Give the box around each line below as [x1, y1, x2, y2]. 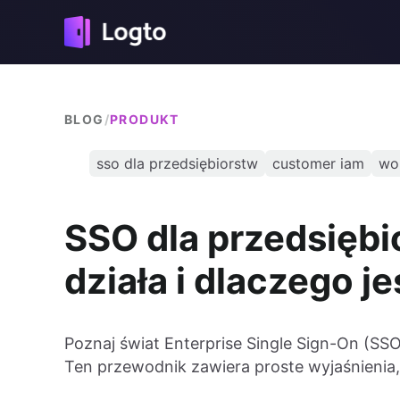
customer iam [272, 154, 364, 172]
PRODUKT [110, 112, 179, 127]
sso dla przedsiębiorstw [96, 154, 258, 172]
